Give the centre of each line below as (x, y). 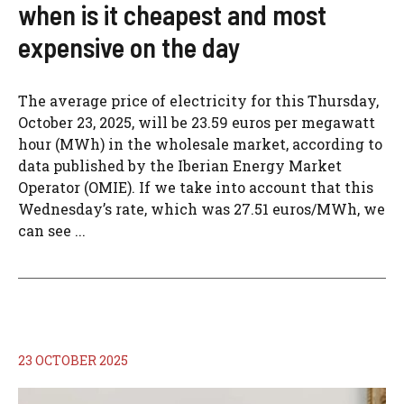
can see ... (52, 230)
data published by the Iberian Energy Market (180, 165)
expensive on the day (129, 47)
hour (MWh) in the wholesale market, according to (200, 144)
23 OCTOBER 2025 (73, 360)
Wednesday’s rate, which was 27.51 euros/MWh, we (202, 209)
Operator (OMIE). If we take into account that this (196, 187)
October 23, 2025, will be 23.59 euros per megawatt (197, 122)
